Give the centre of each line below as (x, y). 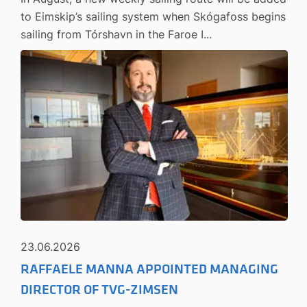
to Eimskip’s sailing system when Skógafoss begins (153, 17)
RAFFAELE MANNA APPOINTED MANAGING (149, 269)
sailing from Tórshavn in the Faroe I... (116, 35)
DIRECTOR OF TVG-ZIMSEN (99, 290)
